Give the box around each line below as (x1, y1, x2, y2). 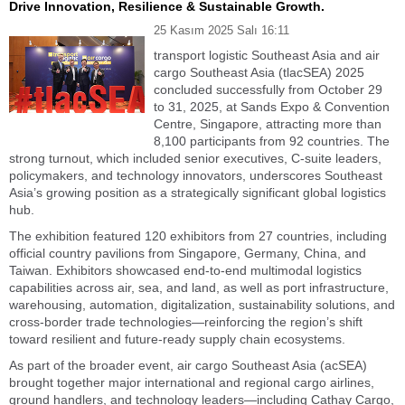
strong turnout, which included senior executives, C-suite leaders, (9, 151, 381, 165)
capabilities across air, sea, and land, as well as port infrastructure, (9, 280, 389, 295)
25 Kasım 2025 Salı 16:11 (154, 24, 289, 37)
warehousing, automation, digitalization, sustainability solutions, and (9, 297, 395, 312)
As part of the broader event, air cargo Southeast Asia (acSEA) (9, 358, 367, 372)
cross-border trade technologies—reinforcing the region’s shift (9, 315, 363, 329)
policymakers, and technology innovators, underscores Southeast (9, 168, 382, 183)
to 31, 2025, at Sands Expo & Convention (154, 99, 390, 114)
